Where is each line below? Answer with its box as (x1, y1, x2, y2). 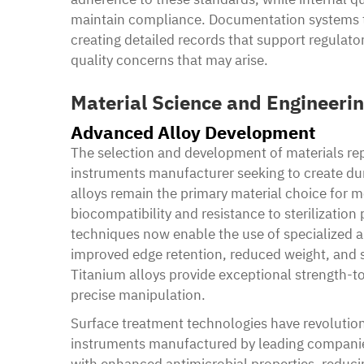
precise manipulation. (71, 285, 206, 304)
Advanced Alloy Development (71, 119, 315, 144)
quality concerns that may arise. (71, 50, 268, 69)
